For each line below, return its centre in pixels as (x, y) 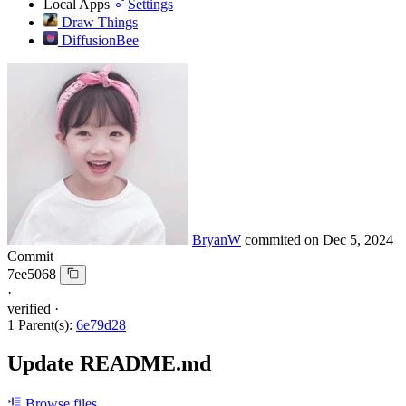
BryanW (217, 239)
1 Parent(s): (40, 325)
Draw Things (100, 22)
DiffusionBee (100, 40)
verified (29, 309)
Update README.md (109, 364)
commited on (284, 239)
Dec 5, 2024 (358, 239)
